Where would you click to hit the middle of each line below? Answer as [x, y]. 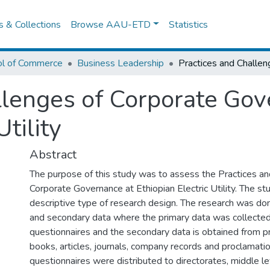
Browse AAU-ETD [111, 24]
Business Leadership [121, 63]
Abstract [53, 155]
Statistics [189, 24]
